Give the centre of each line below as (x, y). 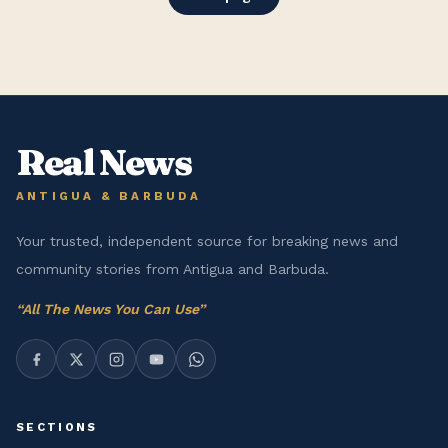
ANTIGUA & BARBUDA (108, 196)
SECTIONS (57, 427)
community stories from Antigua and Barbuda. (172, 269)
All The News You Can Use (110, 309)
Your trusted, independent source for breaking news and (207, 241)
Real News (103, 162)
